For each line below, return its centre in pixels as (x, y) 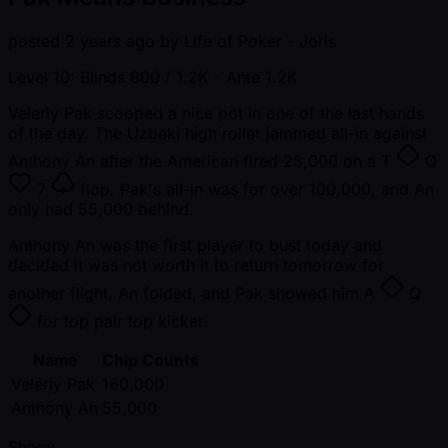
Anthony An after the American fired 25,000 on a (194, 161)
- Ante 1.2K (256, 77)
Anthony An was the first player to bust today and (195, 245)
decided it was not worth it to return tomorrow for (196, 265)
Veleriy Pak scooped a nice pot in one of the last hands (216, 113)
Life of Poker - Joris (260, 41)
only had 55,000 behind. (101, 209)
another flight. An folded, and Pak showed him (186, 293)
